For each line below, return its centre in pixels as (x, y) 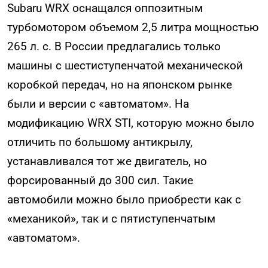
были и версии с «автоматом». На (98, 103)
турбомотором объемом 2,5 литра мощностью (133, 27)
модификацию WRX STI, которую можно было (131, 123)
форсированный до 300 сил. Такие (100, 180)
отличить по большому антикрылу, (100, 142)
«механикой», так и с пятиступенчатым (111, 218)
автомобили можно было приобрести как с (124, 199)
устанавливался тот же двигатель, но (107, 161)
